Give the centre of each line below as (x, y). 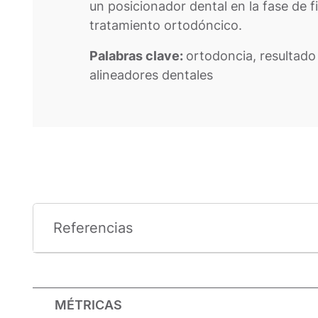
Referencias (93, 228)
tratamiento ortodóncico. (165, 26)
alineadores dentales (151, 75)
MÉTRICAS (88, 305)
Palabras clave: (137, 56)
